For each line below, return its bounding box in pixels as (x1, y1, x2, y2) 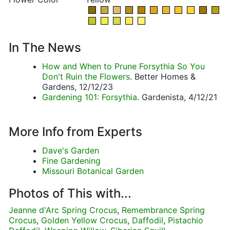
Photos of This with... (9, 186, 131, 201)
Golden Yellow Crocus (41, 215, 127, 225)
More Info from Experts (9, 124, 142, 139)
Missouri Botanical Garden (42, 166, 144, 176)
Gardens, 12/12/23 (42, 82, 113, 92)
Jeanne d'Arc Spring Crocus (9, 205, 117, 215)
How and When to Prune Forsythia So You (42, 61, 205, 71)
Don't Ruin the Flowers (42, 71, 130, 82)
